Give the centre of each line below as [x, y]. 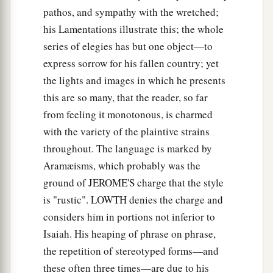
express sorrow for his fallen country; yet [131, 63]
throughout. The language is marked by [128, 149]
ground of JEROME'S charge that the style [133, 183]
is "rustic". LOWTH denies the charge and [133, 200]
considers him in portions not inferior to [129, 217]
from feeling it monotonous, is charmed [128, 115]
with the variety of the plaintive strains [126, 132]
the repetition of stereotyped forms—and [131, 251]
